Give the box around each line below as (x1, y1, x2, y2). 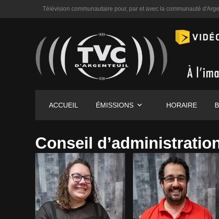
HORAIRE (166, 101, 197, 109)
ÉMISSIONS (95, 101, 133, 109)
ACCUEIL (48, 101, 78, 109)
